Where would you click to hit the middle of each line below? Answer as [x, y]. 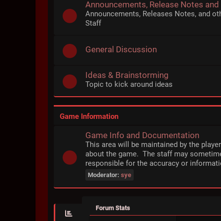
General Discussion [121, 49]
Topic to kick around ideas [129, 84]
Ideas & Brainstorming [127, 75]
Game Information [89, 116]
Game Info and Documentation [142, 135]
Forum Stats [113, 208]
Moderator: [104, 175]
